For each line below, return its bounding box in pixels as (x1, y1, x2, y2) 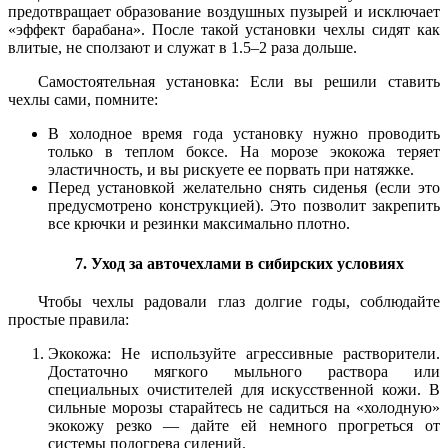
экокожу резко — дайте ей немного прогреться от (48, 416, 440, 434)
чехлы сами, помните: (8, 91, 158, 109)
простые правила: (8, 310, 129, 328)
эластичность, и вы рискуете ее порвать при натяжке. (48, 161, 414, 179)
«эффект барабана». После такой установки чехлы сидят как (8, 21, 440, 39)
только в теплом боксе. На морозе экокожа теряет (48, 143, 440, 161)
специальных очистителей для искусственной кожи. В (48, 380, 440, 398)
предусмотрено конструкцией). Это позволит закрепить (48, 197, 440, 215)
